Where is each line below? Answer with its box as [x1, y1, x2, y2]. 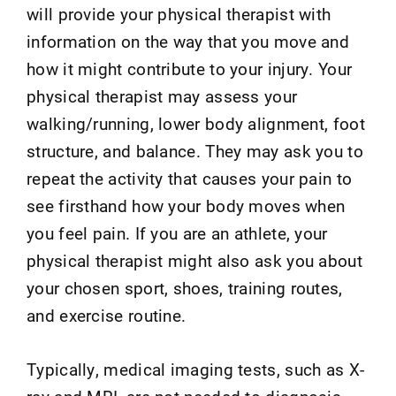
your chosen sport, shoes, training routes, [27, 276, 343, 299]
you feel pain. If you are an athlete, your [27, 221, 328, 244]
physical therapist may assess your [27, 84, 298, 107]
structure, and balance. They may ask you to [27, 139, 363, 162]
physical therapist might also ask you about [27, 248, 362, 271]
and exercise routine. [27, 303, 187, 326]
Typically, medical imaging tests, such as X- [27, 357, 365, 380]
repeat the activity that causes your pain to [27, 166, 353, 189]
